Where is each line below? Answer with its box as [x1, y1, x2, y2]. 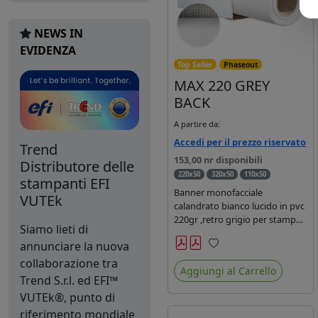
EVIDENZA [20, 42, 76, 58]
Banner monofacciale [174, 185, 263, 199]
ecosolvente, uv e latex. [174, 239, 272, 253]
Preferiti [213, 250, 251, 264]
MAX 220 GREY [174, 75, 270, 95]
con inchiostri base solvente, [174, 226, 293, 239]
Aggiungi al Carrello [180, 263, 276, 278]
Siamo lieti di [20, 221, 88, 237]
